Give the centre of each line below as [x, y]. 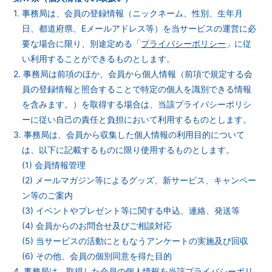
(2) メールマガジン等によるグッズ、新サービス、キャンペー [139, 180]
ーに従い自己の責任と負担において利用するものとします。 [137, 119]
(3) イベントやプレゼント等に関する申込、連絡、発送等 [131, 210]
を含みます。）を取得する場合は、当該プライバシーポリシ [137, 104]
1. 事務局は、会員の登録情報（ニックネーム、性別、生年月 [128, 13]
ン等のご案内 [48, 195]
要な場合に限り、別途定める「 [82, 43]
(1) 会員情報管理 [54, 165]
